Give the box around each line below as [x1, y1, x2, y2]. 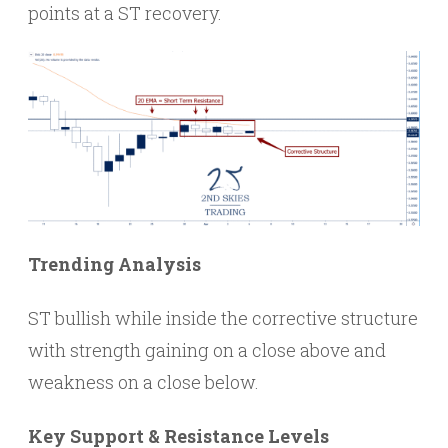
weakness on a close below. [28, 369, 259, 394]
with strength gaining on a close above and [28, 337, 386, 362]
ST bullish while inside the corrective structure [28, 305, 418, 330]
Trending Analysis [28, 251, 201, 276]
